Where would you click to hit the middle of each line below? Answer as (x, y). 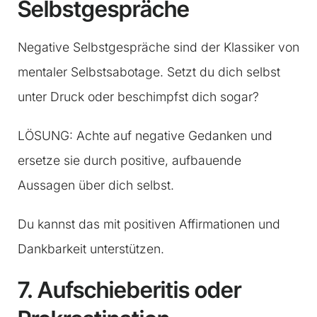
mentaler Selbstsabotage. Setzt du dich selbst (149, 72)
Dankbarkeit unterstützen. (91, 249)
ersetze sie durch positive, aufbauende (129, 161)
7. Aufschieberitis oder (129, 290)
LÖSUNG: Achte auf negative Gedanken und (145, 136)
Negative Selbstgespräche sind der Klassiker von (158, 47)
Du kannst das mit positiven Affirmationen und (149, 224)
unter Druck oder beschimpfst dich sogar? (138, 97)
